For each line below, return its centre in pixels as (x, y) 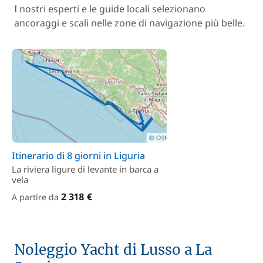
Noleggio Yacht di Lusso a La (113, 250)
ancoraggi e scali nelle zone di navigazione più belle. (129, 23)
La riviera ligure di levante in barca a (85, 169)
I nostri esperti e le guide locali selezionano (110, 9)
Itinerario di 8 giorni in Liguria (78, 156)
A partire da (36, 197)
